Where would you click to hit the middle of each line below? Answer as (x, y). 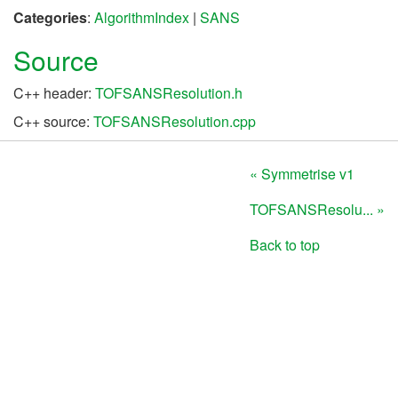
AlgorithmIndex (142, 17)
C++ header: (54, 92)
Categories (50, 17)
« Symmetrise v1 (302, 174)
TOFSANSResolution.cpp (175, 121)
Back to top (285, 245)
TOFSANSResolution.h (169, 92)
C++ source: (53, 121)
